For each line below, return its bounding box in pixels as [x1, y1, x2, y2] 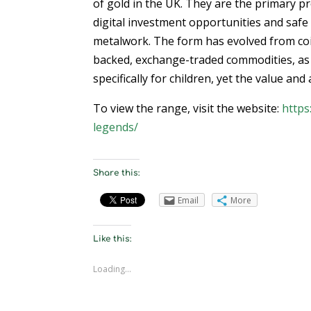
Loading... [93, 262, 132, 275]
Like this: [93, 233, 132, 244]
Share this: [93, 167, 140, 178]
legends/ [93, 119, 139, 135]
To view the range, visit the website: [93, 100, 283, 116]
